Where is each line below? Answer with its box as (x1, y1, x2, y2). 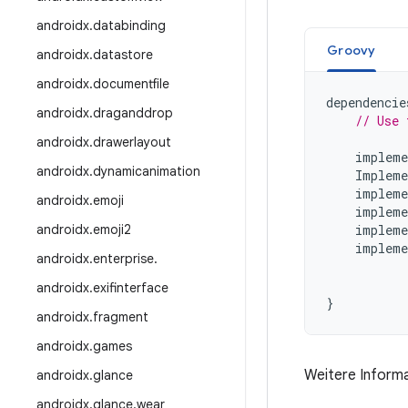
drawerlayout (93, 134, 171, 150)
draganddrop (93, 105, 173, 121)
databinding (93, 17, 166, 34)
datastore (93, 46, 153, 63)
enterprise (93, 250, 154, 267)
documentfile (93, 76, 169, 92)
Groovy (327, 42, 376, 58)
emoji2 (93, 221, 131, 238)
